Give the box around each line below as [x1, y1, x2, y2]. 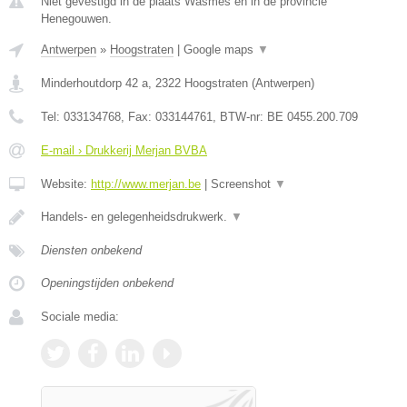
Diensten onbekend [41, 243, 142, 257]
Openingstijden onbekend [41, 276, 174, 290]
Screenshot [211, 177, 274, 191]
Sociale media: [41, 310, 119, 323]
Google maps [184, 43, 257, 56]
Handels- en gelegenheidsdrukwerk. [41, 210, 231, 223]
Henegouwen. [41, 12, 112, 25]
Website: [41, 177, 91, 191]
